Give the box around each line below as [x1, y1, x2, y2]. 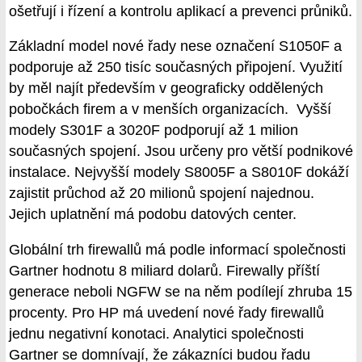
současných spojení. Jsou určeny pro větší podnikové [9, 143, 353, 160]
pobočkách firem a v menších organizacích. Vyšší [9, 101, 331, 118]
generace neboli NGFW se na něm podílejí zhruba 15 [9, 283, 352, 300]
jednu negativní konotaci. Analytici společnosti [9, 325, 304, 342]
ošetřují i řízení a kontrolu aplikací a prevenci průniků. [9, 2, 352, 19]
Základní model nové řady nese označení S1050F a [9, 38, 342, 55]
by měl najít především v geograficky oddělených [9, 80, 323, 97]
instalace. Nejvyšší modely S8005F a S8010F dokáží [9, 164, 349, 181]
